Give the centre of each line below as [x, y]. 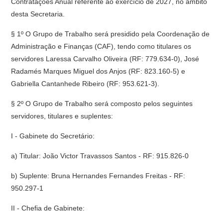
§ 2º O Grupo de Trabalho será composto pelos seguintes [102, 104]
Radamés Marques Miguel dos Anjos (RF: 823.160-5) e [98, 71]
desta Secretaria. [38, 14]
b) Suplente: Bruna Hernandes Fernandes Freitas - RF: [98, 176]
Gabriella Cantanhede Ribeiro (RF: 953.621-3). [85, 84]
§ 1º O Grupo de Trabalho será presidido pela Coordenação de [111, 34]
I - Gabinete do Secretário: [53, 136]
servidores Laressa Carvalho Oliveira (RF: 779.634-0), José [105, 59]
